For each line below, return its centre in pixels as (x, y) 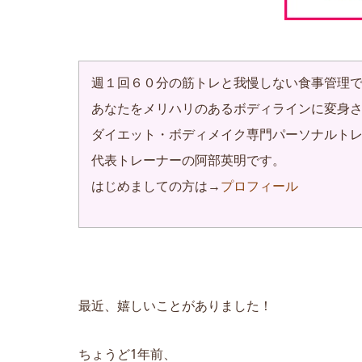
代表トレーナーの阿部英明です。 (188, 160)
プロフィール (259, 185)
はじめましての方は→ (156, 185)
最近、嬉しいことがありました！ (175, 305)
